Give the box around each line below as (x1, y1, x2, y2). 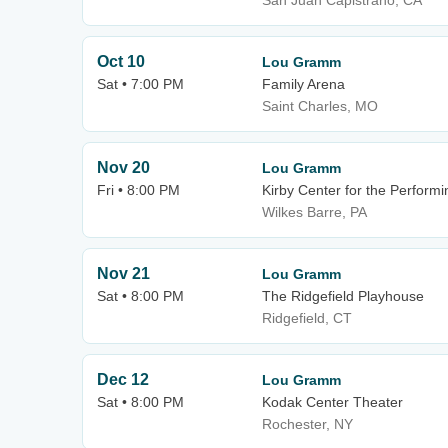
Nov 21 (97, 265, 150, 282)
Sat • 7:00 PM (97, 76, 184, 92)
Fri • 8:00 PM (97, 182, 180, 198)
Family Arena (262, 76, 345, 92)
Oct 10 (97, 53, 145, 70)
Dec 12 (97, 371, 149, 388)
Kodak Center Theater (262, 394, 403, 410)
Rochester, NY (262, 416, 353, 432)
